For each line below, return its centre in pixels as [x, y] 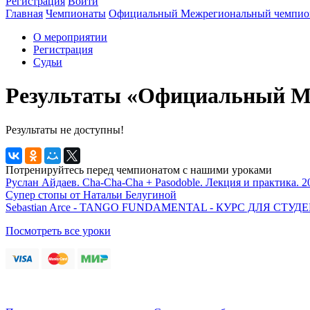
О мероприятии [70, 37]
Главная [24, 13]
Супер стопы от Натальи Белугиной [91, 194]
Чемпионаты [76, 13]
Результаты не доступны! [65, 129]
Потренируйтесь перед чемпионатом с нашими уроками [139, 170]
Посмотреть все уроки [58, 230]
